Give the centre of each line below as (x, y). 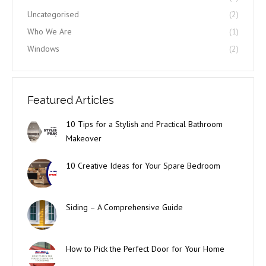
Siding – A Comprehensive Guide (124, 207)
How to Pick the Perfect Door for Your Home (145, 249)
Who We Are (50, 31)
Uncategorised (53, 14)
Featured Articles (71, 100)
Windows (43, 49)
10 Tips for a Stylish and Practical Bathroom (144, 124)
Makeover (84, 138)
